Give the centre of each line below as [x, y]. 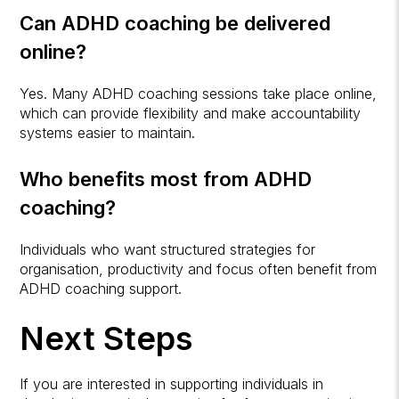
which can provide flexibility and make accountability [191, 114]
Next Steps [106, 339]
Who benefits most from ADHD [166, 179]
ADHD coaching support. [101, 289]
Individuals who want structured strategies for [168, 250]
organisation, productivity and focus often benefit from [199, 269]
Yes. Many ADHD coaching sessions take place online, [199, 94]
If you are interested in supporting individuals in [172, 384]
